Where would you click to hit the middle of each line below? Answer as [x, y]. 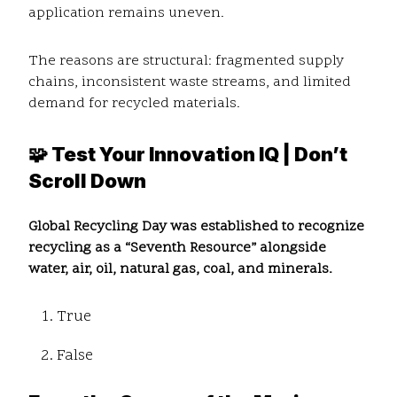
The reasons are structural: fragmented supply [186, 62]
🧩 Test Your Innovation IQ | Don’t [188, 155]
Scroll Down [87, 181]
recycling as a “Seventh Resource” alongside [177, 249]
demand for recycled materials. [134, 104]
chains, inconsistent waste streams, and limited [190, 83]
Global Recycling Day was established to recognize [196, 227]
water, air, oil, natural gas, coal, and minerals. [180, 270]
